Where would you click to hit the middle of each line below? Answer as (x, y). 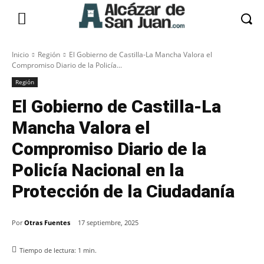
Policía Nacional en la (98, 170)
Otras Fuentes (47, 222)
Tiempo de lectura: (49, 250)
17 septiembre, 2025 (108, 223)
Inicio (20, 55)
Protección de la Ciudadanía (123, 191)
